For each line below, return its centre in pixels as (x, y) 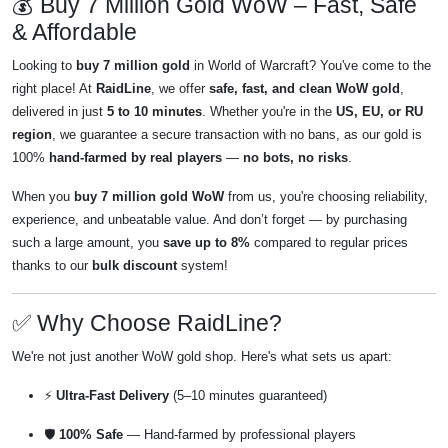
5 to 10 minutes (154, 112)
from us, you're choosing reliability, (326, 197)
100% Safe (91, 435)
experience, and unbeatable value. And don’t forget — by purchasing (209, 220)
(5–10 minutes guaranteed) (248, 396)
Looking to (44, 66)
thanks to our (52, 266)
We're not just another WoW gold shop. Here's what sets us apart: (202, 357)
